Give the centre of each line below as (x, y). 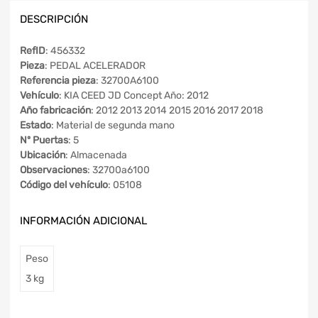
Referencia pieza (58, 81)
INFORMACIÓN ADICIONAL (83, 221)
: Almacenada (96, 155)
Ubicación (43, 155)
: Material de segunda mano (113, 126)
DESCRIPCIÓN (54, 19)
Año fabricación (55, 111)
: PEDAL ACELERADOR (95, 66)
